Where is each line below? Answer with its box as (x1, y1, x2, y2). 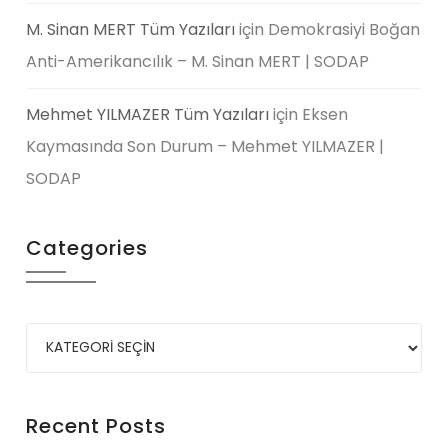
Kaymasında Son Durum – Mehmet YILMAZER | (26, 134, 385, 158)
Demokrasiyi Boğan (268, 17, 421, 41)
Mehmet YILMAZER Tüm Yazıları (26, 102, 270, 126)
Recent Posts (26, 411, 167, 440)
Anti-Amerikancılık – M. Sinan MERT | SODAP (26, 49, 370, 73)
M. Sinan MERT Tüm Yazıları (26, 17, 236, 41)
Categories (26, 233, 149, 262)
